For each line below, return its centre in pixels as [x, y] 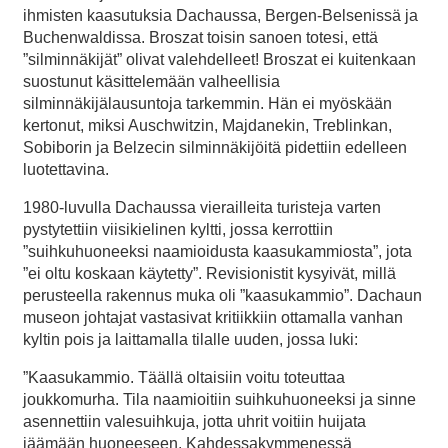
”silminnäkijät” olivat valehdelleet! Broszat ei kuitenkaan [219, 59]
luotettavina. [66, 169]
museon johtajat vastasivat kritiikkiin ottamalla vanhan [213, 317]
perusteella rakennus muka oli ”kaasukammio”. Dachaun [222, 295]
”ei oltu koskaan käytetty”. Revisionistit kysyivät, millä [209, 273]
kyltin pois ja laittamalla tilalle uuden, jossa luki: [190, 339]
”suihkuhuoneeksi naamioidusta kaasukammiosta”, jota [217, 251]
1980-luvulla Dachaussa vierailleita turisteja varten [202, 207]
